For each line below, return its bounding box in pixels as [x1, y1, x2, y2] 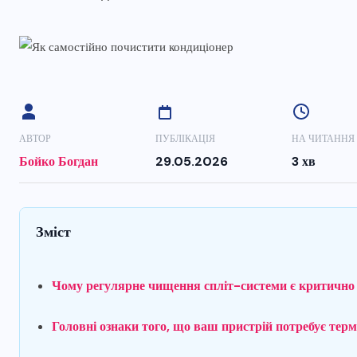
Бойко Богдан [19, 153, 98, 171]
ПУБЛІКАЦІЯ [155, 132, 216, 146]
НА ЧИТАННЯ [292, 132, 355, 146]
